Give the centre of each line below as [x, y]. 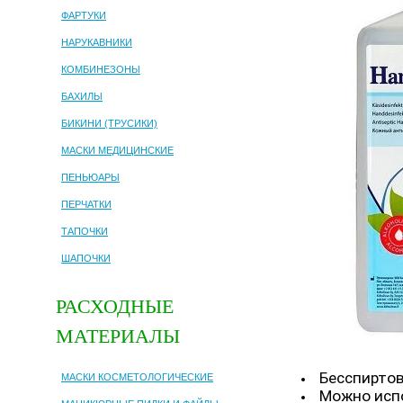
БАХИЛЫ [82, 96]
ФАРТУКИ [84, 15]
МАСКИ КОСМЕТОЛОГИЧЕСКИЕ [137, 377]
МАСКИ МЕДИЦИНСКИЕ [117, 150]
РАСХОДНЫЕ [115, 306]
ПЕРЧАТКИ [86, 204]
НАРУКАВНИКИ [97, 42]
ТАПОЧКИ [85, 231]
